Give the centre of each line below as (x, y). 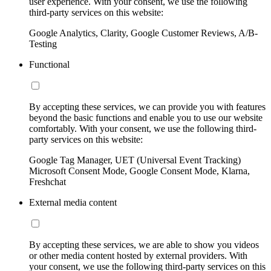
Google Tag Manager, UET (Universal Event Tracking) (135, 160)
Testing (43, 44)
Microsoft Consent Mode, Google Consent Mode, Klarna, (139, 171)
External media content (73, 202)
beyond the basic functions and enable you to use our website (146, 117)
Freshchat (47, 181)
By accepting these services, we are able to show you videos (144, 244)
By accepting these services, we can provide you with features (147, 106)
